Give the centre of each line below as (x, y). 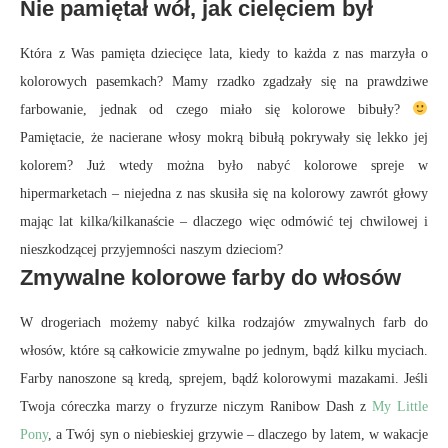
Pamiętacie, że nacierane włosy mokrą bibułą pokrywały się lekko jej (224, 137)
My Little (400, 406)
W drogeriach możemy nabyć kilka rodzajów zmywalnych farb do (224, 322)
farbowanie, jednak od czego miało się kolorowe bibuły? (216, 109)
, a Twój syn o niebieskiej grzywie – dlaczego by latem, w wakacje (238, 434)
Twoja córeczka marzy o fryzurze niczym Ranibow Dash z (196, 406)
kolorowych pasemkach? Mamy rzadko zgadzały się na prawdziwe (224, 81)
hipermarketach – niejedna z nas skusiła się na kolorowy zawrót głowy (224, 193)
